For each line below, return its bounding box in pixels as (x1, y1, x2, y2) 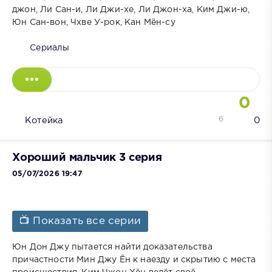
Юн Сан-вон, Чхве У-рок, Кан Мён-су (12, 19, 175, 27)
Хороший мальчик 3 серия (12, 153, 162, 163)
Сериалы (30, 44, 70, 52)
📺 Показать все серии (19, 216, 141, 226)
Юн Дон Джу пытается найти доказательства (12, 243, 212, 251)
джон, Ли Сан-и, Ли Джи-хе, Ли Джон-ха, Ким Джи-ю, (12, 6, 250, 14)
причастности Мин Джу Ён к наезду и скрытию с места (12, 256, 256, 263)
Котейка (25, 117, 63, 125)
